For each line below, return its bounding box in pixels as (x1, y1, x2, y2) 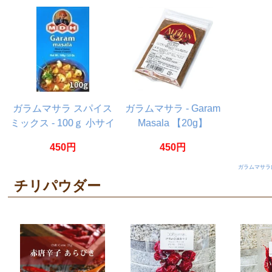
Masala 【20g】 (138, 118, 208, 129)
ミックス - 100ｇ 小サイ (10, 118, 115, 129)
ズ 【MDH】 (35, 132, 90, 143)
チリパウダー (13, 177, 101, 194)
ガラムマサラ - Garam (125, 103, 221, 114)
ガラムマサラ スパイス (13, 103, 113, 114)
